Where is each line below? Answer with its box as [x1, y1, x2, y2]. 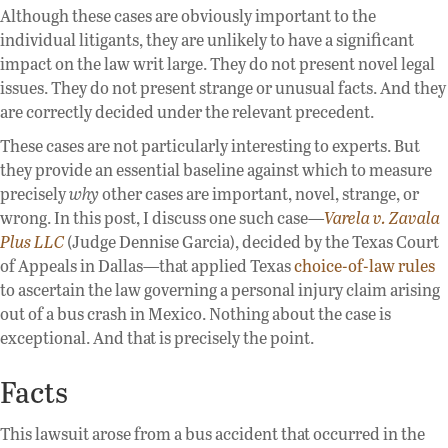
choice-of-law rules [294, 254, 435, 278]
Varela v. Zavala [324, 206, 440, 230]
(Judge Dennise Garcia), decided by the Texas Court [64, 230, 439, 254]
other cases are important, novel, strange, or [99, 182, 419, 206]
